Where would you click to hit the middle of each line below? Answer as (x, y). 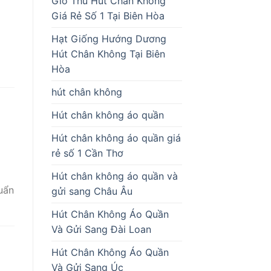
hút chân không (87, 92)
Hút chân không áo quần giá (116, 138)
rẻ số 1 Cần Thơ (87, 153)
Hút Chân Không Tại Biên (108, 54)
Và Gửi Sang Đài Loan (101, 229)
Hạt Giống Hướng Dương (109, 38)
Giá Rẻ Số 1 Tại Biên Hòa (108, 15)
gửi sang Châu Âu (92, 191)
